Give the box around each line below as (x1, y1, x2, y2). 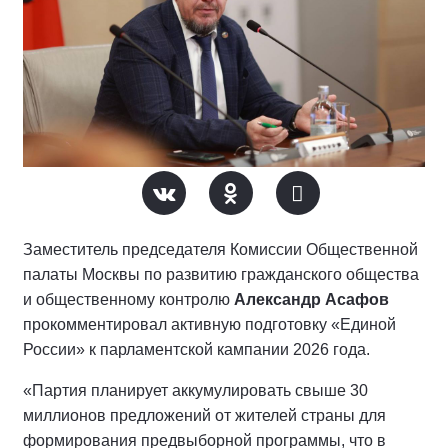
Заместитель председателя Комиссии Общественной (23, 241, 418, 258)
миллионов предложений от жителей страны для (23, 407, 386, 424)
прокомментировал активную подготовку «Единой (23, 316, 396, 333)
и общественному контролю (23, 291, 234, 308)
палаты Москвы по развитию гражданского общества (23, 266, 419, 283)
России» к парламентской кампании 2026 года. (23, 341, 374, 358)
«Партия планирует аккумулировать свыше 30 (23, 382, 368, 399)
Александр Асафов (234, 291, 389, 308)
